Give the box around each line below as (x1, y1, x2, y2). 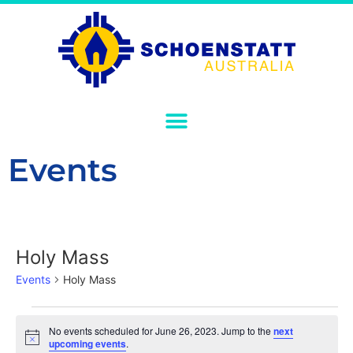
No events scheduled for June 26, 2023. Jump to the (49, 324, 274, 337)
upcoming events (49, 336, 127, 351)
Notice (24, 335, 52, 349)
